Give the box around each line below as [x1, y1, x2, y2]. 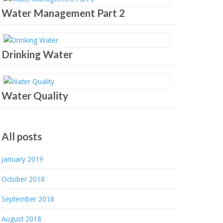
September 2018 [1, 194, 54, 204]
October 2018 [1, 174, 45, 184]
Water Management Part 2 [1, 6, 125, 19]
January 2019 [1, 154, 43, 164]
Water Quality [1, 89, 68, 102]
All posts [1, 130, 42, 143]
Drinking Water [1, 48, 73, 61]
